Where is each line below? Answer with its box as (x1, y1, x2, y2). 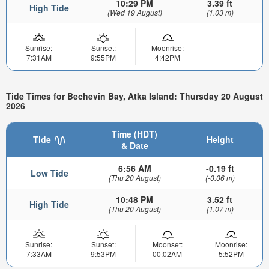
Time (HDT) (112, 127, 157, 140)
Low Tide (30, 166, 68, 179)
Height (206, 133, 234, 145)
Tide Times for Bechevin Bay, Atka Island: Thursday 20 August (6, 90, 263, 103)
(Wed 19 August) (107, 7, 162, 17)
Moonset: (152, 238, 183, 249)
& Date (121, 139, 148, 151)
